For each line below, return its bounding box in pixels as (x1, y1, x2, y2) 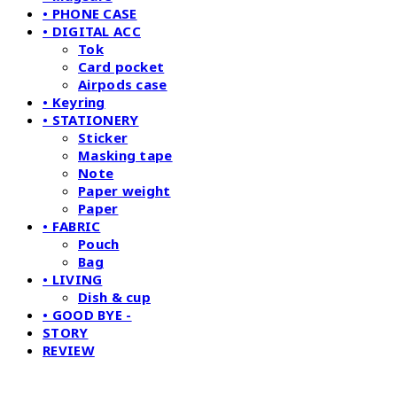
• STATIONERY (43, 111, 139, 129)
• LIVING (43, 270, 103, 289)
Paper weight (78, 182, 171, 200)
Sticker (78, 128, 128, 147)
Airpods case (78, 75, 167, 94)
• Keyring (43, 93, 105, 112)
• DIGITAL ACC (43, 22, 141, 41)
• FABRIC (43, 217, 101, 236)
